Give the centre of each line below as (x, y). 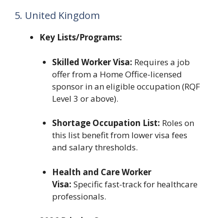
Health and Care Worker (101, 172)
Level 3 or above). (85, 98)
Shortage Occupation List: (106, 123)
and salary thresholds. (95, 147)
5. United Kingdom (57, 16)
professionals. (79, 196)
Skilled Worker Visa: (92, 62)
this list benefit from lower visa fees (119, 135)
